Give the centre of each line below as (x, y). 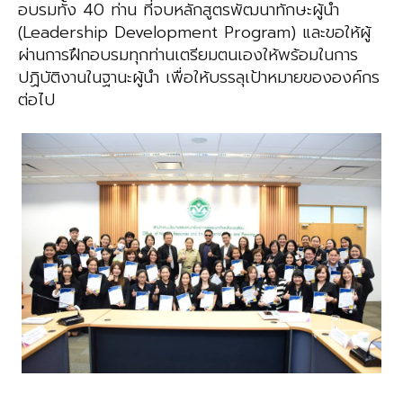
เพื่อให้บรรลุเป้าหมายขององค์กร (273, 78)
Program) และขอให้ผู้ (297, 33)
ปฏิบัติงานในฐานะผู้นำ (92, 78)
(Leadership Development (121, 33)
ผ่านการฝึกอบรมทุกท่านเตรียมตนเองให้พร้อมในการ (188, 55)
